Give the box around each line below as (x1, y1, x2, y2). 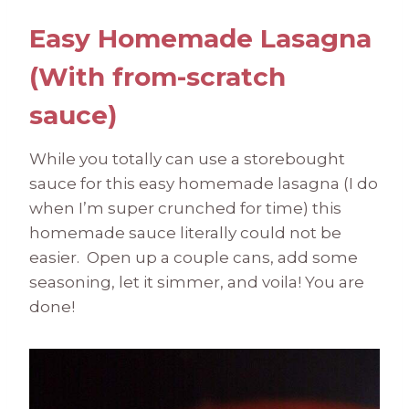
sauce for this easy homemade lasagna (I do (29, 174, 378, 194)
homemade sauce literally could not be (29, 224, 341, 243)
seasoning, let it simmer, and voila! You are (29, 273, 364, 292)
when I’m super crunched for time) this (29, 199, 341, 218)
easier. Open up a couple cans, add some (29, 248, 358, 267)
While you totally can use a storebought (29, 150, 345, 169)
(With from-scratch (29, 61, 286, 93)
